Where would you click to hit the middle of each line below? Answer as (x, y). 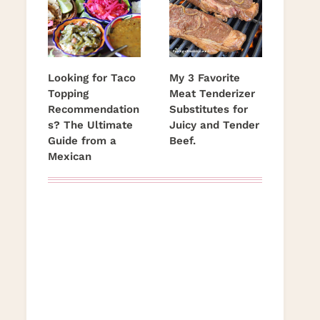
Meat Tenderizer (212, 94)
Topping (68, 94)
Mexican (70, 157)
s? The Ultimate (90, 125)
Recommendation (94, 110)
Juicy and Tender (214, 125)
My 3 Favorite (205, 78)
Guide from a (82, 141)
